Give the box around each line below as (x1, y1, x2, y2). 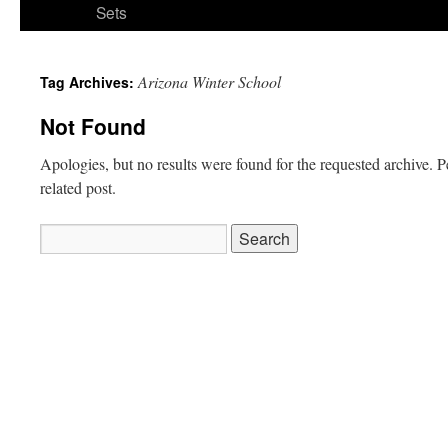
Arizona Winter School (138, 71, 281, 92)
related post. (40, 177, 116, 198)
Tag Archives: (40, 72, 138, 92)
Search (39, 226, 78, 243)
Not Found (40, 111, 146, 141)
